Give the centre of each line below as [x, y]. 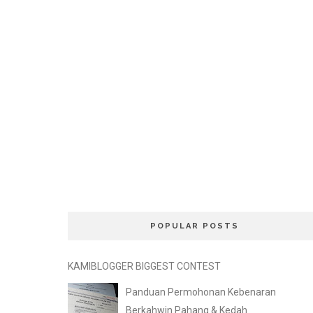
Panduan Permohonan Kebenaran [201, 292]
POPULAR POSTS [194, 226]
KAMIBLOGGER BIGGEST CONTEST [144, 267]
